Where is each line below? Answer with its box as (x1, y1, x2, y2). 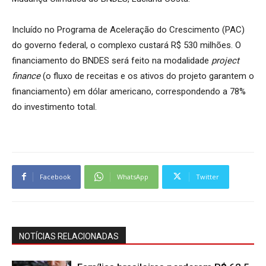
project (211, 55, 239, 66)
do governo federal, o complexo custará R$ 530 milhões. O (12, 39, 241, 50)
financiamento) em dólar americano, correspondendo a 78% (12, 85, 246, 97)
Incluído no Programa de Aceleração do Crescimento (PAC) (12, 24, 245, 35)
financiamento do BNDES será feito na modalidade (12, 55, 211, 66)
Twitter (196, 172, 219, 181)
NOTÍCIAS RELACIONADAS (19, 231, 119, 241)
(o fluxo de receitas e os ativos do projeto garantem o (43, 70, 254, 81)
